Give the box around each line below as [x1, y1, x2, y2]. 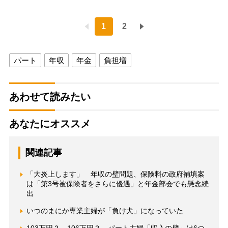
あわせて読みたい [9, 91, 91, 103]
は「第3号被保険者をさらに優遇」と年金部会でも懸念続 [26, 180, 209, 188]
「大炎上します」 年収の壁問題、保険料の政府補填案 [26, 170, 205, 179]
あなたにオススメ [9, 118, 91, 130]
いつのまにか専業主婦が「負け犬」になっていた [26, 207, 183, 215]
